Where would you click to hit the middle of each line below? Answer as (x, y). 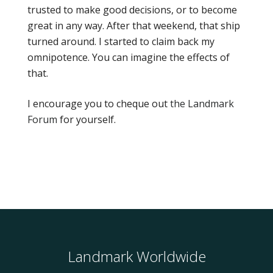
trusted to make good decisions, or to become (132, 9)
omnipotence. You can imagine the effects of (129, 57)
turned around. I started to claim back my (121, 41)
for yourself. (87, 119)
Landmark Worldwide (136, 256)
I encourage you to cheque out (99, 103)
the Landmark (202, 103)
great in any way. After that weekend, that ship (134, 25)
